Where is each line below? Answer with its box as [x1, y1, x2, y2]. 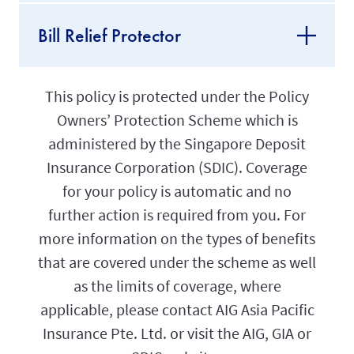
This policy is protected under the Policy [45, 86, 309, 107]
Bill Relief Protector [38, 23, 181, 48]
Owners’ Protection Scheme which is [56, 110, 298, 130]
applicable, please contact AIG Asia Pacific [40, 299, 314, 320]
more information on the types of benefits [39, 228, 315, 249]
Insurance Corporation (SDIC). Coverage [47, 157, 307, 178]
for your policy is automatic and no [62, 181, 292, 201]
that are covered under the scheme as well [38, 252, 316, 273]
